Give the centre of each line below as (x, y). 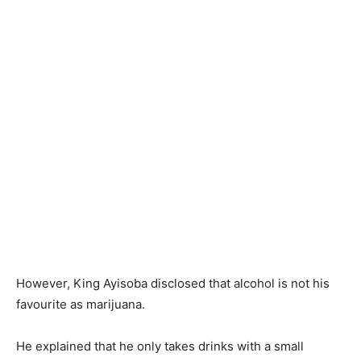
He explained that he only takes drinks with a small (160, 346)
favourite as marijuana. (81, 304)
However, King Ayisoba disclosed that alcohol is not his (173, 283)
